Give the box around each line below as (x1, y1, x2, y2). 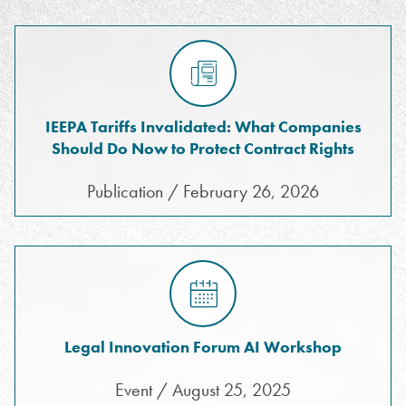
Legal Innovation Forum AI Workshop (64, 336, 342, 357)
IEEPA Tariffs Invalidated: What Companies (44, 116, 362, 137)
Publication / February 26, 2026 (87, 179, 319, 203)
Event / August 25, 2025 (115, 378, 291, 401)
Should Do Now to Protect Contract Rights (52, 138, 354, 159)
